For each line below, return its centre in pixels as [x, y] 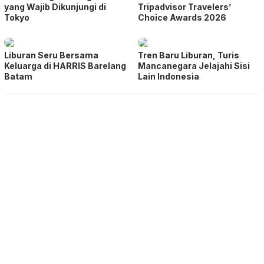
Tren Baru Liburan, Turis [189, 55]
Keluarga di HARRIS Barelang [65, 66]
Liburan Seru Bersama [51, 55]
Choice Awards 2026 [182, 18]
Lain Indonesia [169, 77]
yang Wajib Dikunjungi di [55, 7]
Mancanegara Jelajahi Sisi [194, 66]
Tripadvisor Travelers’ [184, 7]
